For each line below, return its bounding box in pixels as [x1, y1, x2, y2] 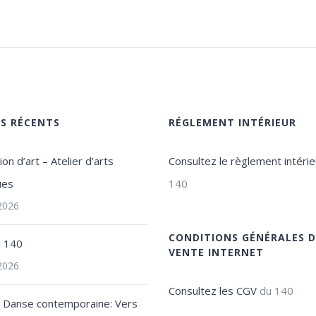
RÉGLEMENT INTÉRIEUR [168, 116, 296, 130]
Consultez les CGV [168, 284, 257, 298]
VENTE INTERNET [168, 245, 264, 260]
